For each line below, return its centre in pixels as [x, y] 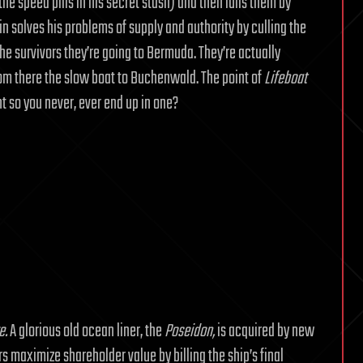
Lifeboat [286, 79]
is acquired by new [265, 331]
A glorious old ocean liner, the [86, 331]
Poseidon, [190, 331]
